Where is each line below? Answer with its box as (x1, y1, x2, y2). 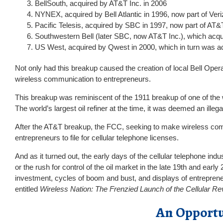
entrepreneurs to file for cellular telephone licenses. (15, 133, 179, 142)
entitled (15, 185, 40, 193)
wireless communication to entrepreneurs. (15, 75, 151, 83)
